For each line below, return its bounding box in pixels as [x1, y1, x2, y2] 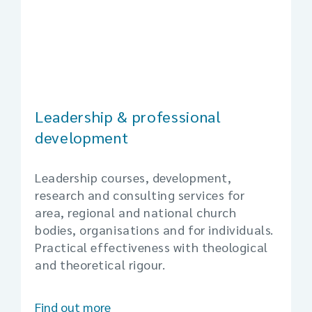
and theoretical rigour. [35, 256, 166, 273]
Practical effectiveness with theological [35, 239, 268, 256]
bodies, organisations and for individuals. [35, 221, 274, 238]
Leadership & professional [35, 107, 221, 127]
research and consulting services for [35, 187, 245, 203]
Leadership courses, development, [35, 169, 232, 186]
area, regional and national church [35, 204, 237, 221]
